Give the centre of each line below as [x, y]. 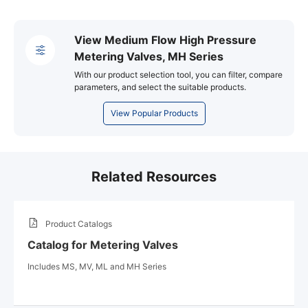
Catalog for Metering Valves [103, 244]
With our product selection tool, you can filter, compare [179, 74]
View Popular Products [154, 113]
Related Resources [154, 176]
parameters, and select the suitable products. [161, 87]
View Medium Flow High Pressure [166, 40]
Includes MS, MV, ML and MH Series [97, 266]
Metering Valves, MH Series [149, 56]
